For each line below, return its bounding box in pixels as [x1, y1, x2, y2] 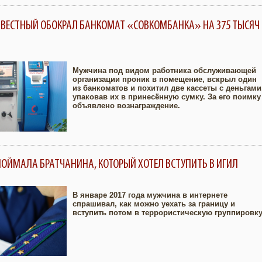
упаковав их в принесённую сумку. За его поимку [73, 92, 261, 101]
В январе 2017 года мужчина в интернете [73, 191, 227, 199]
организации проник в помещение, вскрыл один [73, 75, 257, 84]
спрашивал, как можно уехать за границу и [73, 199, 235, 208]
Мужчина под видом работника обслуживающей [73, 66, 256, 75]
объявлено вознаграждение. [73, 101, 180, 110]
